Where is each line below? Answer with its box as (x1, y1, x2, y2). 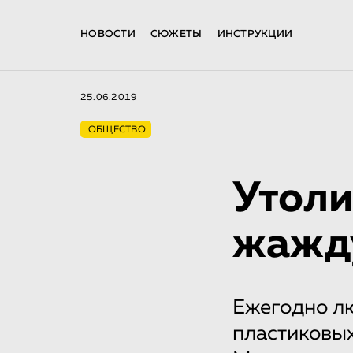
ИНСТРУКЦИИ (217, 29, 293, 39)
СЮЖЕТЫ (150, 29, 203, 39)
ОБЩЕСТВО (88, 125, 146, 135)
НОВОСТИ (80, 29, 136, 39)
